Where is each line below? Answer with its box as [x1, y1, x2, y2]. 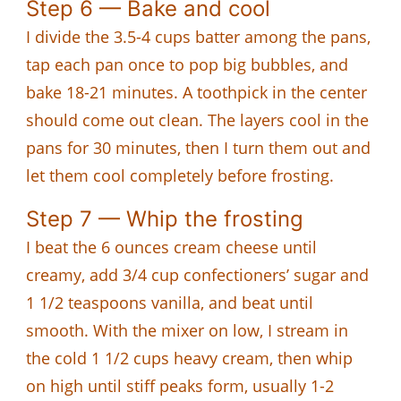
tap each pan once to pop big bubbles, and [26, 53, 348, 75]
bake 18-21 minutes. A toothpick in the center [26, 81, 367, 103]
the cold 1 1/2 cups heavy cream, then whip [26, 346, 353, 369]
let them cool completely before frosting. [26, 164, 334, 186]
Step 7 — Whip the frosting [26, 205, 303, 232]
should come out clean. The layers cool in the [26, 108, 369, 131]
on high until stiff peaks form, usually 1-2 [26, 374, 334, 397]
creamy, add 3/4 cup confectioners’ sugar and [26, 263, 369, 286]
